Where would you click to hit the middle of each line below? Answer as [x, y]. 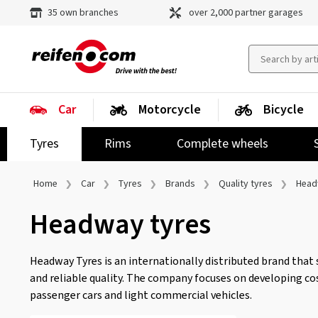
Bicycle [284, 110]
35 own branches [82, 12]
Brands [180, 184]
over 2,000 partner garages [245, 13]
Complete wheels [223, 144]
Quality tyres [246, 184]
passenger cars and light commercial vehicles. [141, 295]
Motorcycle [170, 110]
